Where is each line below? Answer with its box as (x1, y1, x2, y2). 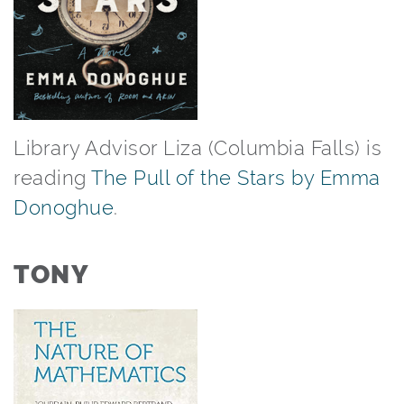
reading (14, 166, 91, 189)
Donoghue (14, 196, 114, 219)
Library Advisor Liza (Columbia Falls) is (14, 136, 381, 160)
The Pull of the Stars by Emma (91, 166, 381, 189)
